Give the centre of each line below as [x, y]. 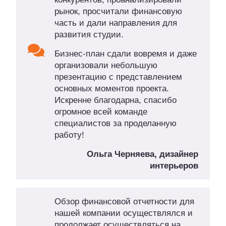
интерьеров [174, 166]
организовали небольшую [106, 66]
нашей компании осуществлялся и [123, 213]
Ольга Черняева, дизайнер [143, 154]
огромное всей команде [101, 112]
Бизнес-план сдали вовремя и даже [125, 54]
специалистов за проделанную [115, 124]
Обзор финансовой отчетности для [124, 202]
